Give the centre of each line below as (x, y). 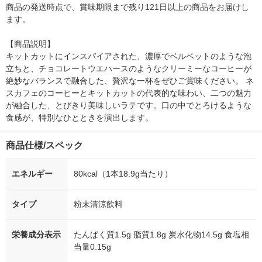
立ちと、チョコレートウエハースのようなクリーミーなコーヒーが (129, 69)
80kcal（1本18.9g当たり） (123, 174)
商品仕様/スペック (44, 146)
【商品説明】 (30, 44)
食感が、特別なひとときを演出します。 (80, 118)
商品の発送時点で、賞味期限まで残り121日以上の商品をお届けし (127, 7)
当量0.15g (92, 247)
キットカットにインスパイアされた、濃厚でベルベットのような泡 (129, 56)
